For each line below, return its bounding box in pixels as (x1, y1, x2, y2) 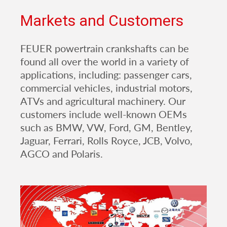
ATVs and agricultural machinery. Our (20, 94, 185, 107)
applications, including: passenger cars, (20, 68, 192, 81)
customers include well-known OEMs (20, 107, 187, 120)
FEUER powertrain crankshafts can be (20, 42, 189, 54)
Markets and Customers (20, 11, 183, 30)
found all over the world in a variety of (20, 55, 189, 67)
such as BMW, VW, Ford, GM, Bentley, (20, 121, 193, 133)
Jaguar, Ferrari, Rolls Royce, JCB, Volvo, (20, 134, 193, 146)
